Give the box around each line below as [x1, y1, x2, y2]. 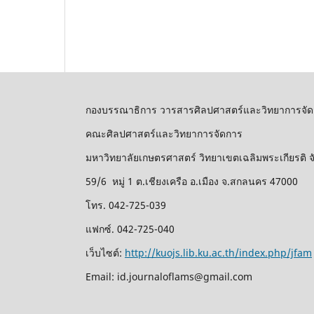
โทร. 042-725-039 [86, 198, 166, 212]
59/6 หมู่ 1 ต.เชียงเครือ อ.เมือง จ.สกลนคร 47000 [86, 175, 298, 189]
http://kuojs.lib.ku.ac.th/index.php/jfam [125, 246, 312, 260]
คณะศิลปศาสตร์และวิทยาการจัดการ [86, 127, 248, 141]
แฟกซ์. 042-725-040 [86, 222, 175, 236]
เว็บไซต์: [86, 246, 125, 260]
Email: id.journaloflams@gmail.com [86, 270, 252, 284]
